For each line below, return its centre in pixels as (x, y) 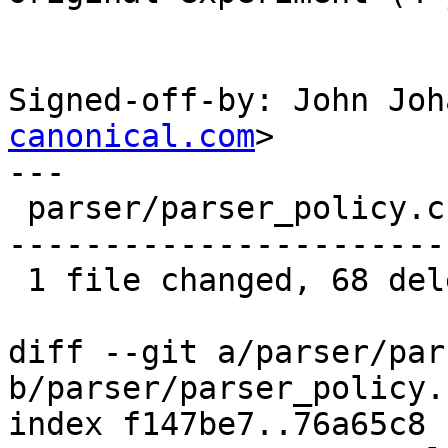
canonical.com (131, 136)
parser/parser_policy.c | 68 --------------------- (17, 208)
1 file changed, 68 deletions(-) (17, 280)
